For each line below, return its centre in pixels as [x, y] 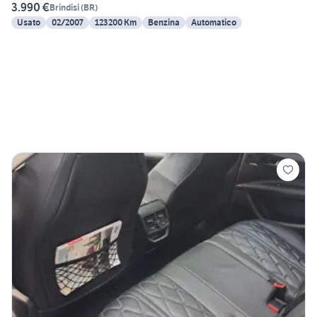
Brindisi [64, 7]
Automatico [214, 23]
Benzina [164, 23]
